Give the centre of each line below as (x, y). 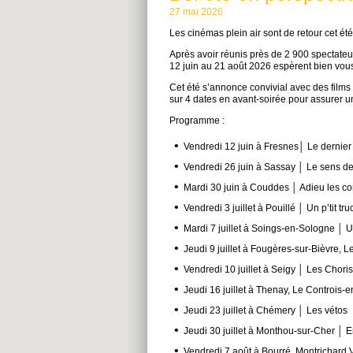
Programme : (197, 120)
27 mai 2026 (196, 11)
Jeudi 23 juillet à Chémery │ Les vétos (265, 310)
